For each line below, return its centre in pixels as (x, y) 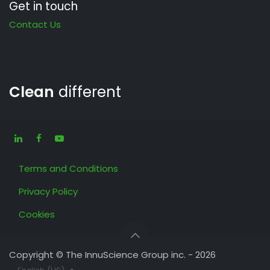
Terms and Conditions (68, 168)
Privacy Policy (48, 191)
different (88, 92)
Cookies (37, 214)
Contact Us (35, 24)
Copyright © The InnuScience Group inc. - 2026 (112, 254)
